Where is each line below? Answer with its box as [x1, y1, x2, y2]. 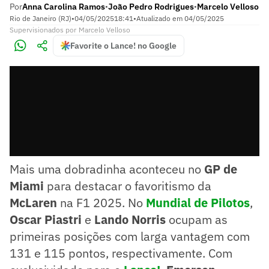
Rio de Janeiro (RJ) [10, 14, 71, 23]
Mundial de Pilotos [146, 195, 250, 211]
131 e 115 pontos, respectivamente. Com [10, 245, 232, 261]
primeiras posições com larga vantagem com [10, 228, 250, 244]
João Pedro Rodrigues [108, 1, 194, 12]
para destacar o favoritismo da [44, 178, 211, 194]
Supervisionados [10, 25, 64, 34]
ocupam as [166, 211, 228, 228]
